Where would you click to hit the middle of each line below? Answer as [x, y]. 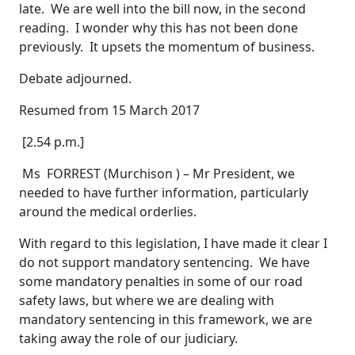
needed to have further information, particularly [164, 193]
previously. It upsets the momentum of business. [167, 47]
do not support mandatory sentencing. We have [164, 263]
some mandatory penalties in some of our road [161, 282]
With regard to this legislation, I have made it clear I [173, 244]
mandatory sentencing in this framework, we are [166, 320]
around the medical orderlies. [108, 212]
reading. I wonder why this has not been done [158, 28]
